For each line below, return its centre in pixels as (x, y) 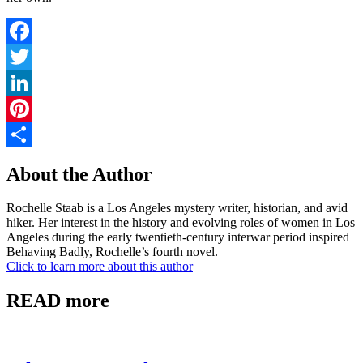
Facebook (32, 56)
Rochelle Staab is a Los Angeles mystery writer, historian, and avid (177, 208)
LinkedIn (30, 108)
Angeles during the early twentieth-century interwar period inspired (178, 237)
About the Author (79, 174)
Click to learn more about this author (100, 267)
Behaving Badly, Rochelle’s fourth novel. (112, 252)
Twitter (25, 82)
